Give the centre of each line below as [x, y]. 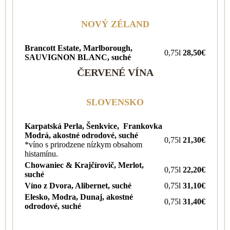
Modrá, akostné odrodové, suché [81, 135]
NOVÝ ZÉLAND [115, 24]
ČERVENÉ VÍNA [115, 72]
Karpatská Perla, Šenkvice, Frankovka [93, 126]
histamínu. [41, 154]
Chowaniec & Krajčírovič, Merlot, [84, 165]
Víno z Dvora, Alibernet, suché [78, 185]
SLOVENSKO [115, 102]
